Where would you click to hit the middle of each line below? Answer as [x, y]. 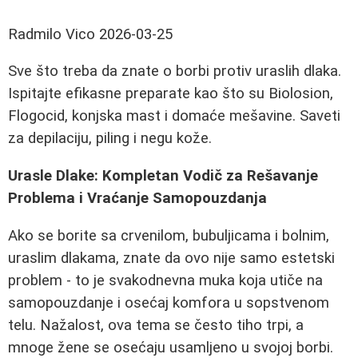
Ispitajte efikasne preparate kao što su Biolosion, [171, 94]
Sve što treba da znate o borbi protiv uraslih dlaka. [175, 72]
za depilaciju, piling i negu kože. [110, 139]
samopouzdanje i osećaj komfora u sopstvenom [169, 302]
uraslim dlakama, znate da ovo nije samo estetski [171, 258]
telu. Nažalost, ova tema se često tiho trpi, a [156, 325]
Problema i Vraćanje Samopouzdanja [137, 198]
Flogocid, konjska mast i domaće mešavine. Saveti [174, 116]
